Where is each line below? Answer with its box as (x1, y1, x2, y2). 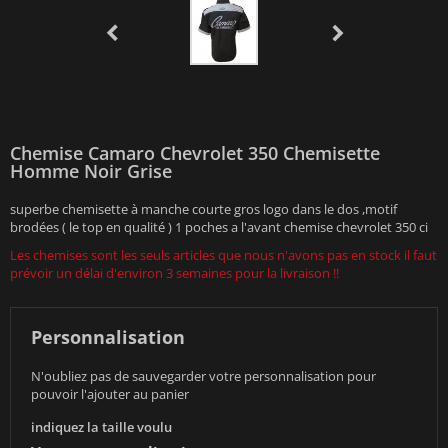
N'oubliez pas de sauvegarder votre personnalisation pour (31, 367, 376, 385)
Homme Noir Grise (10, 159, 172, 183)
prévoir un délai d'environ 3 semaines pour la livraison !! (10, 264, 339, 282)
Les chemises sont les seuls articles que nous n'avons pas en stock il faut (10, 246, 437, 264)
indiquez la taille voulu (31, 418, 172, 436)
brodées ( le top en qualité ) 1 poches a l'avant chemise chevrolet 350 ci (10, 218, 428, 236)
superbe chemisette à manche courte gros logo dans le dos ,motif (10, 200, 397, 218)
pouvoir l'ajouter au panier (31, 385, 189, 403)
